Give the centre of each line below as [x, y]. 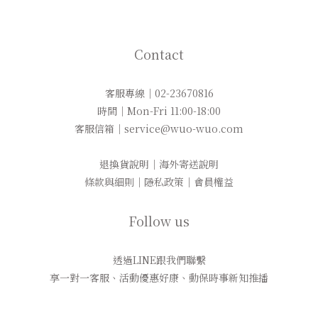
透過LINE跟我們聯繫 [159, 259]
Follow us [159, 220]
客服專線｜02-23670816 [159, 93]
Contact [159, 54]
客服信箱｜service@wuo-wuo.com [159, 128]
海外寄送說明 [189, 164]
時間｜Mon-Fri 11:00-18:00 [159, 110]
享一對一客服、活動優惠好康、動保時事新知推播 [159, 277]
